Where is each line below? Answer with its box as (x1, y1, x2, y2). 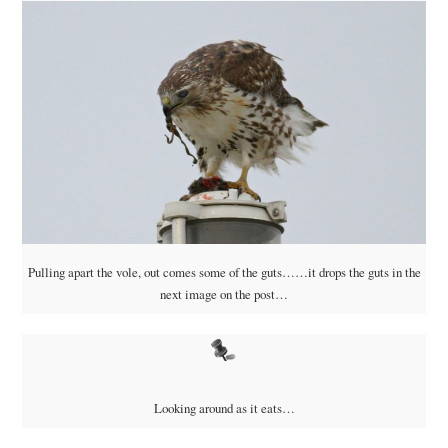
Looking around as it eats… (153, 399, 295, 418)
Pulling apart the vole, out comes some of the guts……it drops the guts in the (27, 263, 421, 282)
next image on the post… (160, 285, 288, 304)
